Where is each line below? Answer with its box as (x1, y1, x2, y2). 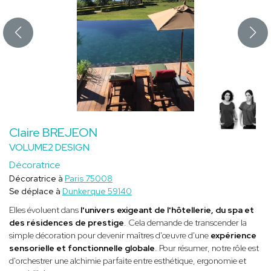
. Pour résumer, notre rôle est (155, 243, 259, 254)
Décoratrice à (9, 173, 65, 184)
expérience (211, 230, 256, 241)
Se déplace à (9, 186, 62, 197)
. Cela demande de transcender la (124, 217, 247, 229)
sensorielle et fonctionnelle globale (9, 243, 155, 254)
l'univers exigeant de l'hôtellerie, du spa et (79, 204, 254, 216)
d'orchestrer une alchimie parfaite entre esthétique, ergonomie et (9, 255, 246, 267)
